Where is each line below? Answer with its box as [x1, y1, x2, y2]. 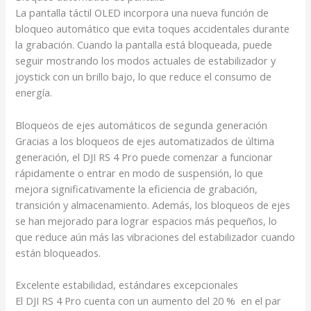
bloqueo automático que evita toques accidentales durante [15, 22, 290, 36]
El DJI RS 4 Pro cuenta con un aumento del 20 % [15, 294, 239, 308]
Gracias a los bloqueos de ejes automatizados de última [15, 133, 275, 148]
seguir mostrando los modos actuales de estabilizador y [15, 53, 276, 68]
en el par [238, 294, 282, 308]
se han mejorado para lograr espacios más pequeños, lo [15, 213, 278, 228]
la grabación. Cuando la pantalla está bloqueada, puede [15, 37, 273, 52]
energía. [15, 85, 53, 100]
